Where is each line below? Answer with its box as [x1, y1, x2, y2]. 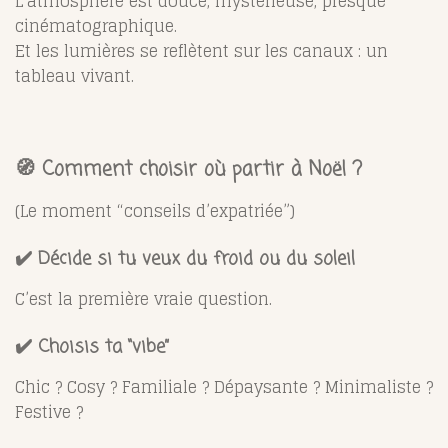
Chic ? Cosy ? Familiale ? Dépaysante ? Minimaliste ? [15, 372, 433, 401]
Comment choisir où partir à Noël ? [42, 154, 362, 185]
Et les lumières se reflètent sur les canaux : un [15, 36, 388, 65]
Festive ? [15, 397, 83, 426]
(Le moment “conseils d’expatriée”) [15, 196, 295, 225]
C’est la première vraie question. [15, 284, 272, 313]
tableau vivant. [15, 61, 134, 90]
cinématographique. [15, 11, 177, 40]
